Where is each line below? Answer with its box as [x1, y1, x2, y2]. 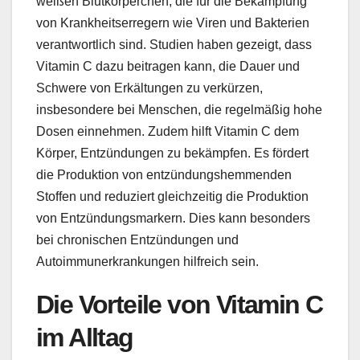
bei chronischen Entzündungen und [36, 233, 239, 247]
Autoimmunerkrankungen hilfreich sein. [36, 255, 259, 269]
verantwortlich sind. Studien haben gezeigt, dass [36, 38, 312, 52]
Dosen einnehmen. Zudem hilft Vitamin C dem [36, 125, 299, 139]
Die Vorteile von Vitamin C [36, 290, 323, 320]
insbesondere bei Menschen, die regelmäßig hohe [36, 103, 322, 117]
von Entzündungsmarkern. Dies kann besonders [36, 211, 310, 226]
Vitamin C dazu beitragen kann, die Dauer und [36, 59, 300, 74]
